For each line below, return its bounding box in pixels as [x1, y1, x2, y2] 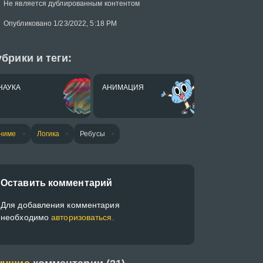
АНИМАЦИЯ [102, 83, 144, 92]
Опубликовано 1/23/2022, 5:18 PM [4, 19, 117, 28]
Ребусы [80, 130, 105, 138]
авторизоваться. [51, 213, 114, 222]
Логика [36, 130, 60, 138]
